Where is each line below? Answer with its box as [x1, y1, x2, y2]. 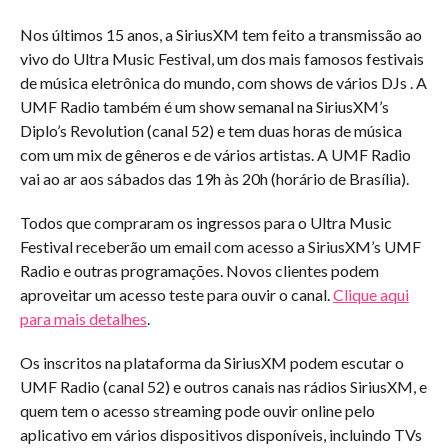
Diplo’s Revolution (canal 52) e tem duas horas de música [20, 121, 402, 140]
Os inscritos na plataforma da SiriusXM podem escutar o [20, 353, 404, 372]
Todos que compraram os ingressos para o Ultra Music [20, 213, 392, 232]
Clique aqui [333, 285, 409, 304]
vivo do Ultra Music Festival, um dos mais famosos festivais [20, 49, 424, 68]
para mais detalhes [20, 309, 147, 328]
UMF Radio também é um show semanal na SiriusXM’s [20, 97, 389, 116]
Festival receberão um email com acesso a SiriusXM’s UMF [20, 237, 421, 256]
